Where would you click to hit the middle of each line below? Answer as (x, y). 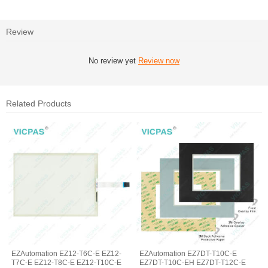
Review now (159, 60)
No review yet (113, 60)
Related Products (39, 103)
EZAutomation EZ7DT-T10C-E (188, 254)
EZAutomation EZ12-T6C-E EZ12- (67, 254)
